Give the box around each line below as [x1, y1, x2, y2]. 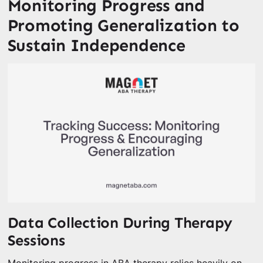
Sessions [7, 231, 65, 249]
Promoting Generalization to [7, 15, 240, 36]
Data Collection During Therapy [7, 213, 233, 232]
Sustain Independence [7, 35, 186, 56]
